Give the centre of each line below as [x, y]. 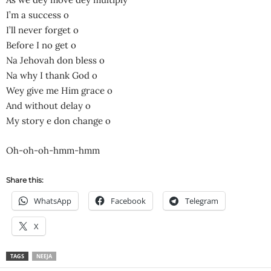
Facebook [128, 201]
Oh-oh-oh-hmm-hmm [53, 151]
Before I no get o [41, 45]
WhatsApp [53, 201]
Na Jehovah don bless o [55, 60]
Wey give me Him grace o [59, 91]
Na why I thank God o [52, 76]
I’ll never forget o [42, 30]
